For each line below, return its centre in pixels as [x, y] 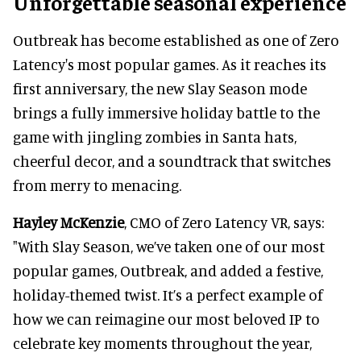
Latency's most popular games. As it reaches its [170, 64]
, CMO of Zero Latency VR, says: [224, 222]
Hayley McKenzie [68, 222]
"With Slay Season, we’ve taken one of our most [169, 246]
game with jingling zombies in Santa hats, [155, 136]
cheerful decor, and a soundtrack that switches [172, 160]
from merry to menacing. [97, 185]
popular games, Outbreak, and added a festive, [168, 270]
